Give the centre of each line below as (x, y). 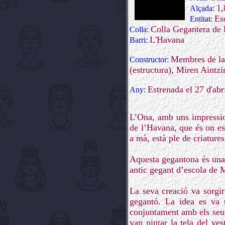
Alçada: (203, 8)
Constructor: (150, 60)
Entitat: (202, 19)
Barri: (140, 40)
